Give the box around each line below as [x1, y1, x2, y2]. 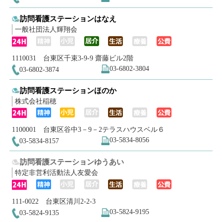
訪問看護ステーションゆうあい [20, 158, 124, 166]
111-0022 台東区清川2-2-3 [11, 197, 96, 205]
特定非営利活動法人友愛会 [14, 169, 98, 177]
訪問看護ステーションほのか [20, 86, 117, 95]
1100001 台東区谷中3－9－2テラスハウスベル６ [11, 126, 165, 134]
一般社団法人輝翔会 [14, 26, 77, 34]
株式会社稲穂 [14, 97, 56, 105]
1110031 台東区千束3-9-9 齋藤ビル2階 [11, 54, 133, 62]
